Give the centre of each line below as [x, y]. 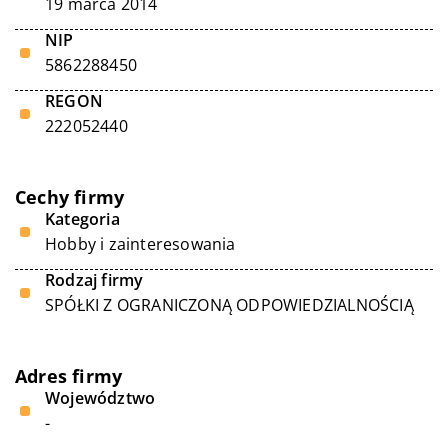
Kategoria [82, 219]
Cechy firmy [70, 197]
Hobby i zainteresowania [140, 244]
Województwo [100, 398]
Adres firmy [69, 376]
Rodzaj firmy [94, 280]
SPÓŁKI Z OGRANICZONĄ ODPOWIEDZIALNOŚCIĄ [229, 305]
